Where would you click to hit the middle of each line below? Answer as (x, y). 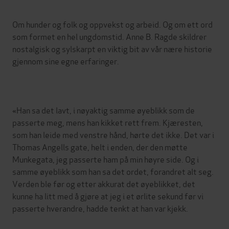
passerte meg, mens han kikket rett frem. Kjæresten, (108, 122)
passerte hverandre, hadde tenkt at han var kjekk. (100, 208)
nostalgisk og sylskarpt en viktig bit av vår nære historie (112, 48)
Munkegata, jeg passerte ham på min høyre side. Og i (106, 158)
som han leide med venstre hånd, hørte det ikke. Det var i (113, 134)
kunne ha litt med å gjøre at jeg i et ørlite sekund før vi (108, 195)
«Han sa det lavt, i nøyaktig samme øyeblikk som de (104, 109)
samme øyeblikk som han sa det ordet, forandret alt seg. (113, 171)
